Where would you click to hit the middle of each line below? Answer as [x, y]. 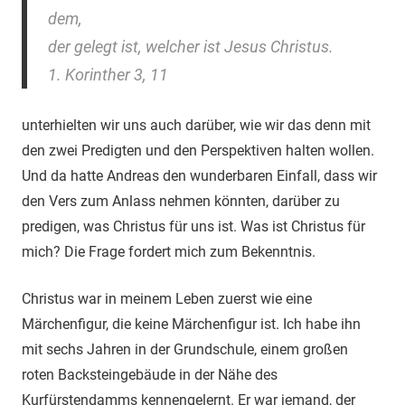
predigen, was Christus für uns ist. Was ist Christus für [193, 226]
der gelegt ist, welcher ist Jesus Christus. [190, 46]
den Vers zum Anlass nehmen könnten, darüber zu [181, 201]
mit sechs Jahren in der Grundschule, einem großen [185, 349]
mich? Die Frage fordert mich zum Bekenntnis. [169, 251]
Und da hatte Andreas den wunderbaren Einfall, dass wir [199, 175]
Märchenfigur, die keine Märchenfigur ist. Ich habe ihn [191, 324]
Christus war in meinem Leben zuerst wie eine [167, 298]
